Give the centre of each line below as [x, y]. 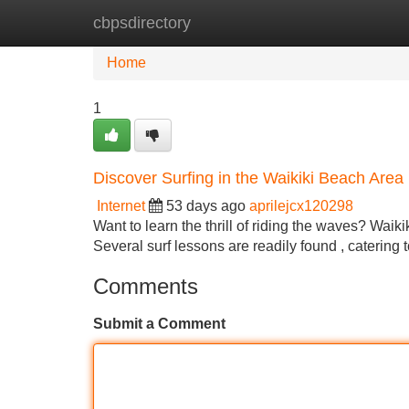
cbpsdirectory [142, 23]
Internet [121, 206]
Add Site [356, 22]
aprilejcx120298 [301, 206]
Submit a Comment [159, 324]
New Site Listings [244, 22]
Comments [146, 286]
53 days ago [206, 206]
